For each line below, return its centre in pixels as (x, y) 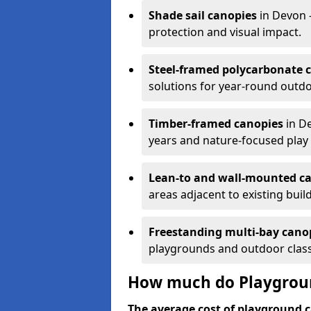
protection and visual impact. (225, 32)
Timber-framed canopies (216, 124)
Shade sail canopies (203, 15)
